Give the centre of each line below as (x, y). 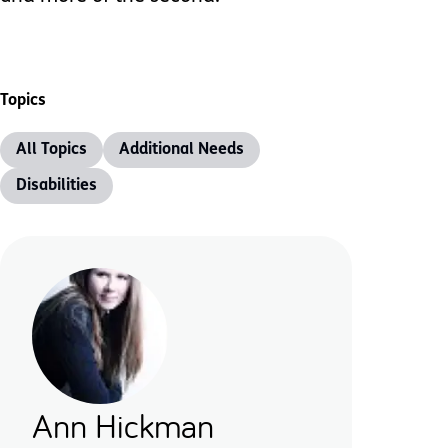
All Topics (51, 150)
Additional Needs (181, 150)
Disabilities (56, 186)
